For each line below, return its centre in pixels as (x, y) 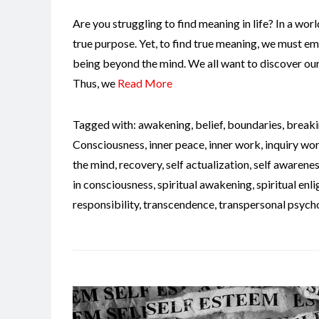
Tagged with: (105, 125)
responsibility (106, 204)
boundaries (255, 125)
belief (209, 125)
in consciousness (113, 184)
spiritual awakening (205, 184)
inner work (235, 145)
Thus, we (95, 83)
